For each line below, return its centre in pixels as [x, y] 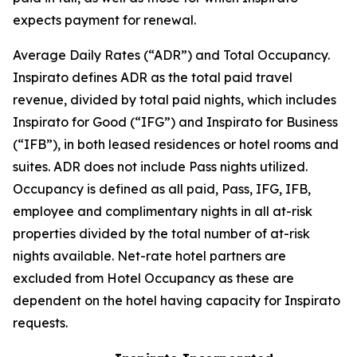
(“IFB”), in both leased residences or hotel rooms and [176, 144]
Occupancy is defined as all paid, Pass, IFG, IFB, [162, 188]
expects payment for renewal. [104, 20]
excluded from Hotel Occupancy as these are [153, 278]
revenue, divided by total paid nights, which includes [175, 99]
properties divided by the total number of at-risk [161, 233]
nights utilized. [262, 166]
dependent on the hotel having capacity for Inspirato [177, 300]
